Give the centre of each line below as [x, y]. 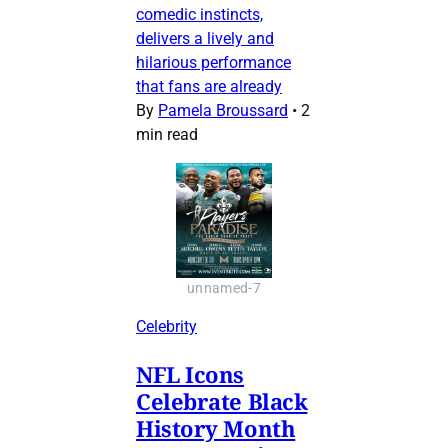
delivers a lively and [205, 38]
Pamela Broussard [223, 110]
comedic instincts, [199, 14]
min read [167, 134]
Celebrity [166, 326]
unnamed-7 [224, 288]
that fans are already [209, 86]
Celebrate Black [222, 400]
